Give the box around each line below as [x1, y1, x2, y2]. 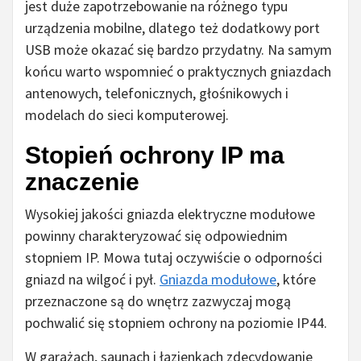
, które [276, 270, 316, 289]
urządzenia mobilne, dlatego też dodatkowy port [25, 19, 320, 38]
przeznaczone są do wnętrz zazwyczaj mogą [25, 292, 291, 311]
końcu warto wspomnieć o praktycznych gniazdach [25, 62, 331, 81]
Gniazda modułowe [160, 270, 276, 289]
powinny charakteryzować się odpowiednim [25, 226, 288, 246]
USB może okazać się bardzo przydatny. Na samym [25, 40, 332, 60]
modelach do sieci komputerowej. [25, 106, 229, 125]
